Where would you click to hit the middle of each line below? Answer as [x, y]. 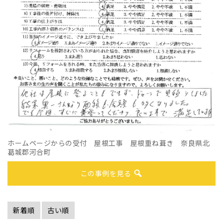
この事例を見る [107, 173]
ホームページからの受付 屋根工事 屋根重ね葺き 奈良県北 [109, 143]
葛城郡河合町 [29, 152]
